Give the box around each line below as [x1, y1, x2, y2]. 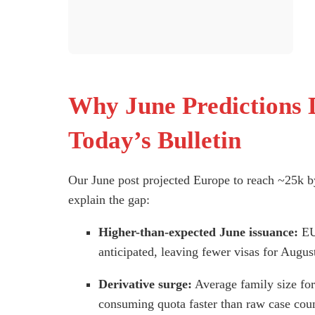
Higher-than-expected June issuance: [98, 225, 299, 240]
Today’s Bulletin [68, 127, 241, 155]
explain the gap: [68, 193, 150, 207]
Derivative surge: [98, 277, 193, 292]
